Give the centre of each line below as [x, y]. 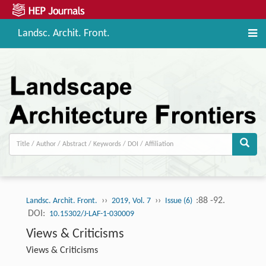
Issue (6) [179, 201]
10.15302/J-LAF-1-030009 [91, 214]
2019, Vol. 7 [131, 201]
